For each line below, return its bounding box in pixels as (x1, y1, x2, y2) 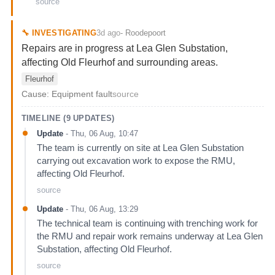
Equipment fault (51, 90, 112, 99)
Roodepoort (125, 28, 166, 37)
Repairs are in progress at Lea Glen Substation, (21, 43, 228, 54)
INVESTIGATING (32, 28, 97, 37)
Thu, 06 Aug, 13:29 (70, 204, 138, 214)
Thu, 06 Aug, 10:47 (70, 129, 138, 139)
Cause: (21, 90, 52, 99)
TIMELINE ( (21, 114, 66, 123)
